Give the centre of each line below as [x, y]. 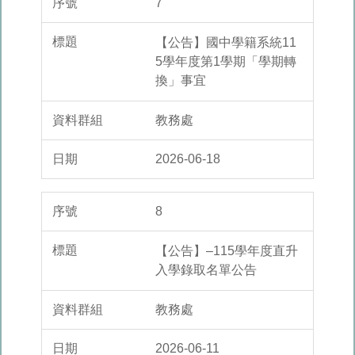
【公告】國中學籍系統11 [226, 43]
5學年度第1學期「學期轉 [226, 62]
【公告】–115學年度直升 [227, 251]
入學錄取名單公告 [206, 270]
